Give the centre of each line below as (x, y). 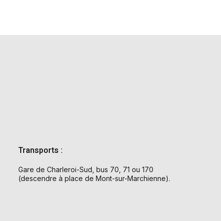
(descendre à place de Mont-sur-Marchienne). (94, 178)
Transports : (41, 150)
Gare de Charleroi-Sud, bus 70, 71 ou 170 (86, 169)
